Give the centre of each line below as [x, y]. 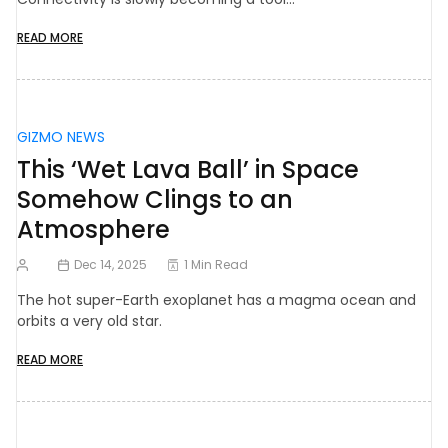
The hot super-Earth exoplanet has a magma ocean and [216, 300]
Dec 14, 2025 [111, 265]
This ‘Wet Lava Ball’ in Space [188, 170]
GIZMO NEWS [61, 137]
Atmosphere [93, 230]
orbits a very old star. [89, 321]
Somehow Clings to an [155, 200]
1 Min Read [216, 265]
